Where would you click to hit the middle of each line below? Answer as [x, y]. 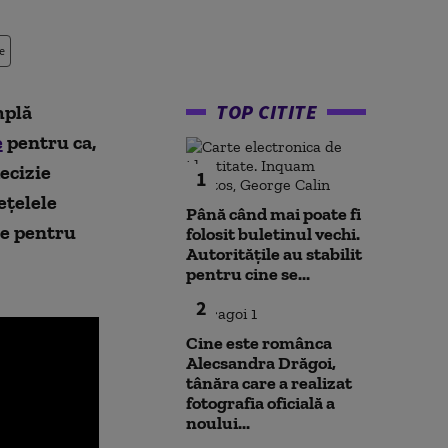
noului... [218, 423]
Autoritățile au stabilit [274, 254]
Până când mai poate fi [273, 214]
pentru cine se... [248, 274]
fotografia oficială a [260, 403]
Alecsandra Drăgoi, [261, 363]
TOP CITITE [266, 111]
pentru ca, [49, 142]
